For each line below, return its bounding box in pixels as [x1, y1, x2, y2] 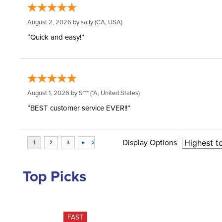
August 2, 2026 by [27, 19, 81, 26]
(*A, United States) [89, 90, 140, 97]
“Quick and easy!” [27, 33, 84, 41]
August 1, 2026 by [27, 90, 79, 97]
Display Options [122, 138, 177, 147]
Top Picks [23, 169, 86, 184]
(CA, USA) [93, 19, 122, 26]
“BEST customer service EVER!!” [27, 104, 130, 112]
